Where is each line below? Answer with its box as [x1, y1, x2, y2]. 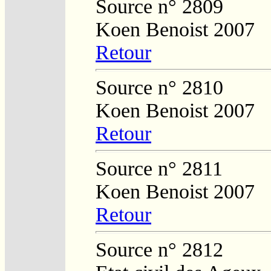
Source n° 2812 [96, 238, 223, 261]
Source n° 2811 [96, 157, 223, 180]
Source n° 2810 [96, 76, 223, 99]
